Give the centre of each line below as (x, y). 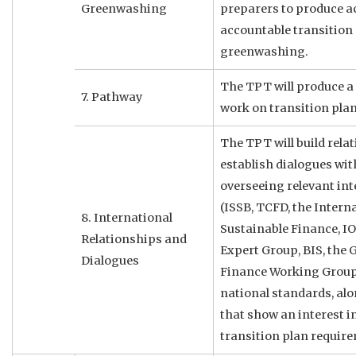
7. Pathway (112, 97)
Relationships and (134, 240)
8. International (127, 218)
